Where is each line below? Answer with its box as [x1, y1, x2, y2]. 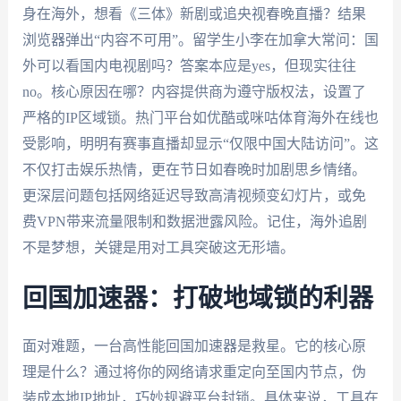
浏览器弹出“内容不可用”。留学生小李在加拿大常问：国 [21, 31, 379, 47]
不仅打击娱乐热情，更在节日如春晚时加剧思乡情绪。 [21, 161, 366, 177]
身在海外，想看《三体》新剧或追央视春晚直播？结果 [21, 5, 366, 21]
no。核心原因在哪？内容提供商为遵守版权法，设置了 [21, 83, 366, 99]
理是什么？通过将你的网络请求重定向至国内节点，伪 [21, 364, 366, 380]
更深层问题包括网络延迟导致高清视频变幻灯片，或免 [21, 187, 366, 203]
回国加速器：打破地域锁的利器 [21, 286, 373, 312]
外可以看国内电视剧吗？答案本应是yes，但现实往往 [21, 57, 356, 73]
